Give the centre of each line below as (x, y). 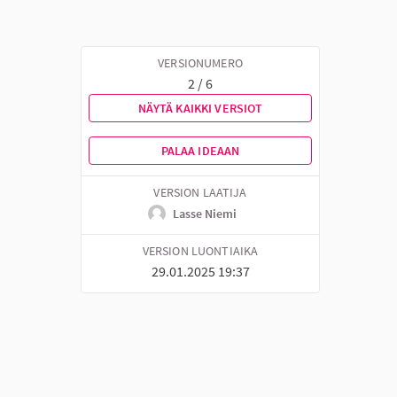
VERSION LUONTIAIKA (200, 251)
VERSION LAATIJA (200, 192)
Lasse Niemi (205, 213)
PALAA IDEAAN (200, 150)
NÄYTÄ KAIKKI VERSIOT (200, 108)
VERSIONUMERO (200, 63)
